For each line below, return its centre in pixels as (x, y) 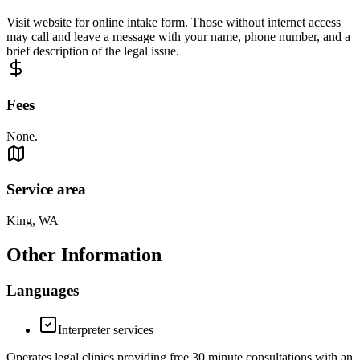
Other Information (84, 255)
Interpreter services (106, 329)
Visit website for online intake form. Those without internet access (174, 22)
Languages (43, 290)
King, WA (33, 221)
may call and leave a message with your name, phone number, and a (178, 37)
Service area (46, 190)
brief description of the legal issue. (93, 51)
